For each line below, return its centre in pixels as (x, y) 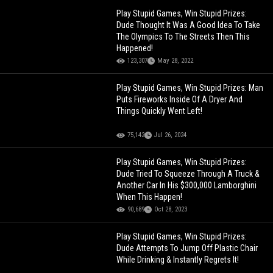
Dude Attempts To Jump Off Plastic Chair (187, 248)
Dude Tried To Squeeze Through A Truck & (188, 173)
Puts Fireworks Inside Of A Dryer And (180, 99)
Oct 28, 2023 (171, 209)
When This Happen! (150, 197)
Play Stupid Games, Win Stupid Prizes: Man (190, 87)
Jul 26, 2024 (171, 135)
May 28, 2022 (175, 60)
